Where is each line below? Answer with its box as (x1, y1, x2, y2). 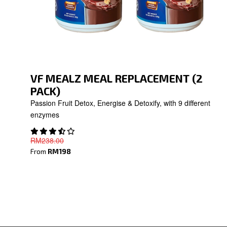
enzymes (30, 109, 59, 120)
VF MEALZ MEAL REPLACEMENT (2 (30, 71, 203, 85)
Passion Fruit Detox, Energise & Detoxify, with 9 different (30, 97, 210, 108)
